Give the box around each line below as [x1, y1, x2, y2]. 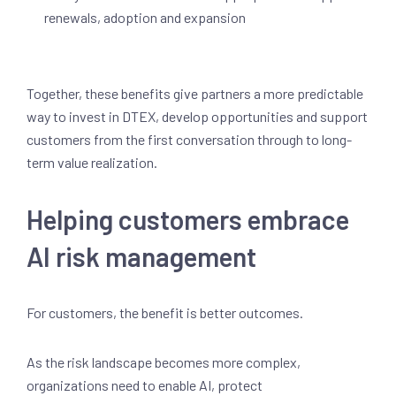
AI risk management [27, 240, 262, 272]
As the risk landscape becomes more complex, [27, 354, 301, 370]
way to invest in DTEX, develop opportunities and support [27, 108, 368, 125]
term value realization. [27, 154, 160, 171]
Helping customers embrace [27, 203, 349, 235]
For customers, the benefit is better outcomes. [27, 304, 306, 321]
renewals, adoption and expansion [44, 9, 248, 26]
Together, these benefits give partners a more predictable [27, 85, 363, 102]
